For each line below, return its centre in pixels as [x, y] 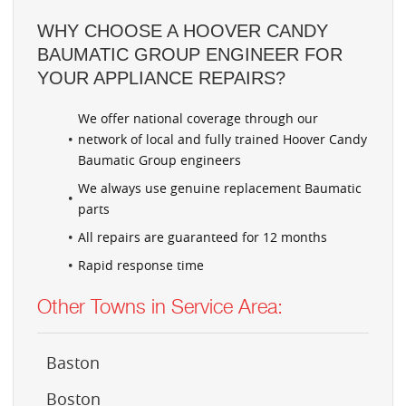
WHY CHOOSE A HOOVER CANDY [183, 30]
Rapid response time [141, 265]
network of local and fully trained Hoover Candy [222, 139]
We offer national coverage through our [198, 118]
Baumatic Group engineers [159, 159]
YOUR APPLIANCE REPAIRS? [161, 77]
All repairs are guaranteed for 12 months [203, 237]
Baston [73, 362]
